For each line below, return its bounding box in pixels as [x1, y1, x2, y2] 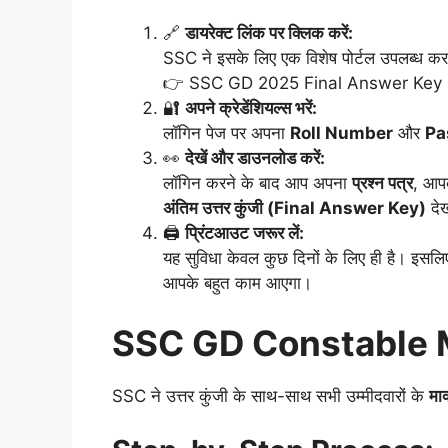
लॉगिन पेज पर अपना [163, 123, 290, 144]
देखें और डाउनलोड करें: [185, 148, 325, 169]
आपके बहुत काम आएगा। [163, 273, 312, 294]
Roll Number [290, 123, 393, 144]
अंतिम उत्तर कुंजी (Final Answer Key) [163, 198, 426, 219]
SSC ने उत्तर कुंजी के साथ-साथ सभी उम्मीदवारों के [112, 385, 429, 406]
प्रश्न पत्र [352, 173, 413, 194]
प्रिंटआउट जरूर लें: [185, 223, 304, 244]
